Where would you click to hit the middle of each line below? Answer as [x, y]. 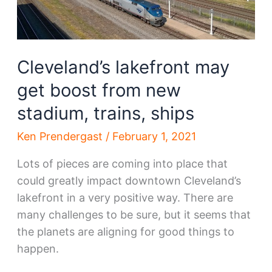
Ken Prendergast [61, 136]
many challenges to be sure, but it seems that [134, 214]
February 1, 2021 [154, 136]
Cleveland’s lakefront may [123, 67]
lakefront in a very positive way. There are [125, 197]
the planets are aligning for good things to [125, 231]
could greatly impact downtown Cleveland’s [129, 180]
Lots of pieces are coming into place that [122, 163]
